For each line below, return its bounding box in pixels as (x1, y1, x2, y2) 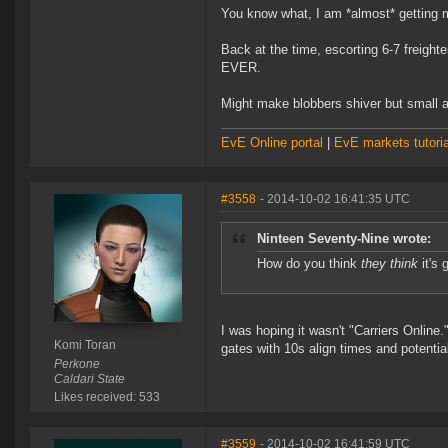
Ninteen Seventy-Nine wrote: (257, 231, 431, 247)
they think (357, 256, 418, 272)
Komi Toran (53, 338, 116, 353)
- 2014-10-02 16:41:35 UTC (260, 192, 410, 207)
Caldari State (53, 372, 125, 387)
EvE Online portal (221, 135, 323, 151)
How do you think (257, 256, 357, 272)
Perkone (53, 357, 100, 372)
